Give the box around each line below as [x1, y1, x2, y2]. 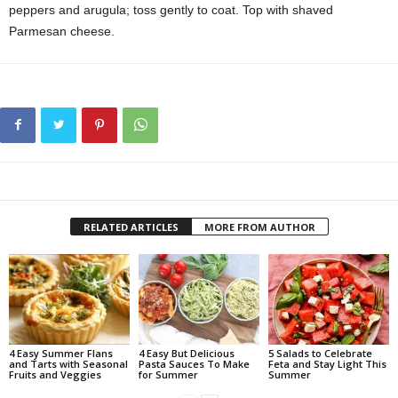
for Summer [138, 367, 198, 381]
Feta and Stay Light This [267, 356, 386, 370]
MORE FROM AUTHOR [203, 220, 315, 234]
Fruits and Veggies [9, 367, 101, 381]
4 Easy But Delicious [138, 346, 235, 360]
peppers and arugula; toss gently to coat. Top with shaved [9, 3, 333, 17]
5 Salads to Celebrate [267, 346, 372, 360]
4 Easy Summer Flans [9, 346, 113, 360]
